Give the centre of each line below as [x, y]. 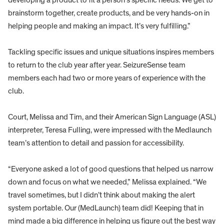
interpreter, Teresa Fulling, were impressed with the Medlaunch [110, 130]
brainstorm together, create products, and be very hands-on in [109, 13]
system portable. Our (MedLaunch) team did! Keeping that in [106, 208]
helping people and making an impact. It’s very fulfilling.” [99, 26]
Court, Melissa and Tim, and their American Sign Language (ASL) [112, 117]
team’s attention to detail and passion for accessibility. [96, 143]
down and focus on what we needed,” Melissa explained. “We [107, 182]
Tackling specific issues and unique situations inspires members [111, 52]
